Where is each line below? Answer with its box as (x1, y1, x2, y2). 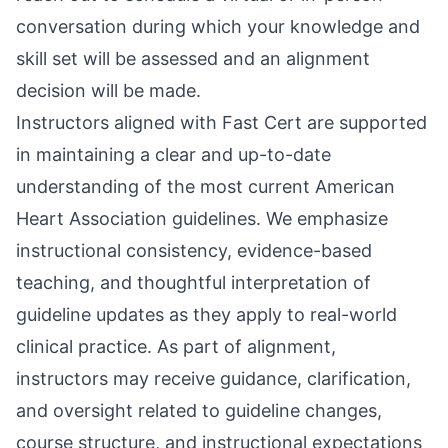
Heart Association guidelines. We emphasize (16, 208, 388, 229)
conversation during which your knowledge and (16, 16, 420, 37)
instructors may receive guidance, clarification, (16, 368, 411, 389)
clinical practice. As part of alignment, (16, 336, 336, 357)
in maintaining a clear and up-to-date (16, 144, 331, 165)
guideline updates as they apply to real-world (16, 304, 397, 325)
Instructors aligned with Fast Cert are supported (16, 112, 427, 133)
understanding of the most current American (16, 176, 395, 197)
